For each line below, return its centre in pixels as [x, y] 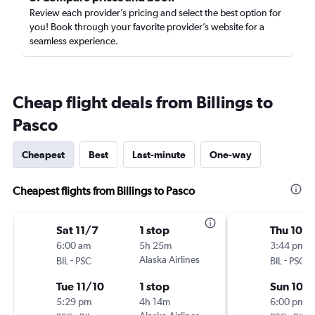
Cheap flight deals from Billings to [143, 102]
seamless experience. [74, 41]
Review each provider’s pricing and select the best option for [155, 13]
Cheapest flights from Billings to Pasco [104, 191]
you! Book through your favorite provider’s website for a [147, 27]
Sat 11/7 [77, 230]
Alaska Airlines [169, 259]
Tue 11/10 [80, 286]
